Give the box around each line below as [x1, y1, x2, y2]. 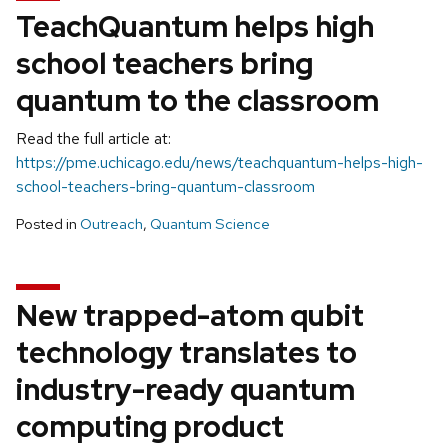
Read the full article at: [16, 127, 171, 149]
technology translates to [16, 332, 357, 372]
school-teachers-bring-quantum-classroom [16, 175, 315, 197]
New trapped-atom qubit [16, 295, 364, 335]
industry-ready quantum [16, 369, 355, 409]
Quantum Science [150, 213, 270, 234]
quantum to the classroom [16, 80, 379, 120]
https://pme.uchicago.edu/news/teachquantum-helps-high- [16, 151, 423, 173]
